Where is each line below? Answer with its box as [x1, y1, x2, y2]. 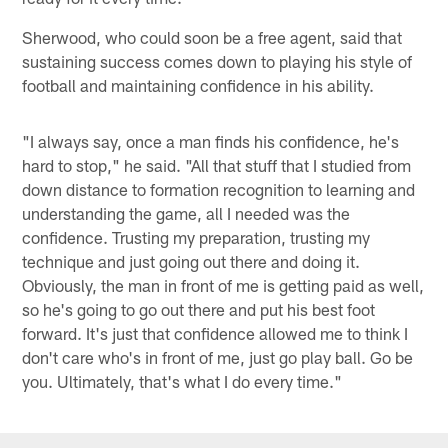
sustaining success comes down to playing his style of [22, 51, 413, 72]
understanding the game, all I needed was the [22, 203, 351, 224]
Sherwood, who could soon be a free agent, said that [22, 27, 403, 48]
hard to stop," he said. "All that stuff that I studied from [22, 155, 412, 176]
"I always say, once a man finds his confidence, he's [22, 131, 400, 152]
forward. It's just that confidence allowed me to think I [22, 323, 409, 344]
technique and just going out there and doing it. [22, 251, 361, 272]
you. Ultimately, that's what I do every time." [22, 371, 343, 392]
